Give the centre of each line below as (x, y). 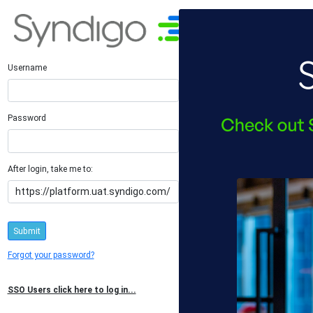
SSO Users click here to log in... (72, 290)
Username (27, 67)
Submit (27, 231)
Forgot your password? (51, 255)
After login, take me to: (50, 169)
